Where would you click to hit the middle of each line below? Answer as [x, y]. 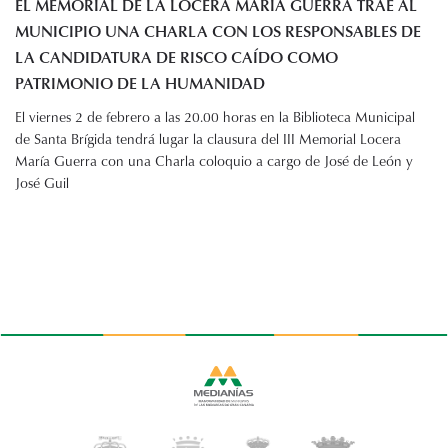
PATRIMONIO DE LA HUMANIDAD [140, 82]
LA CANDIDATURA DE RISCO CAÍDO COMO [176, 56]
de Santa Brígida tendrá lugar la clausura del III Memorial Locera [208, 138]
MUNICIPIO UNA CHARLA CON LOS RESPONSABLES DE [218, 30]
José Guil [42, 182]
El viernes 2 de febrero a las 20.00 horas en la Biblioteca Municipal [215, 116]
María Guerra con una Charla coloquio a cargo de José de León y [214, 160]
